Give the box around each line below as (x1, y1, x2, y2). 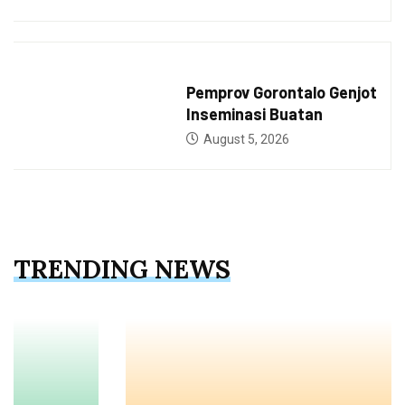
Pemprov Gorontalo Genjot (185, 82, 377, 103)
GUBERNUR (185, 66, 243, 79)
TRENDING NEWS (14, 253, 231, 287)
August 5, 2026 (200, 132, 289, 147)
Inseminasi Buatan (185, 104, 323, 125)
